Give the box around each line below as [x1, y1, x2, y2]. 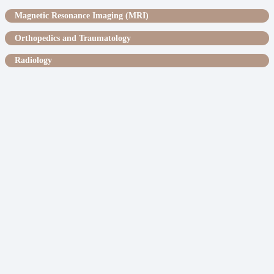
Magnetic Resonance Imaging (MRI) [15, 11, 149, 21]
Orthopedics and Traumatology [15, 33, 131, 43]
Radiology [15, 56, 52, 65]
